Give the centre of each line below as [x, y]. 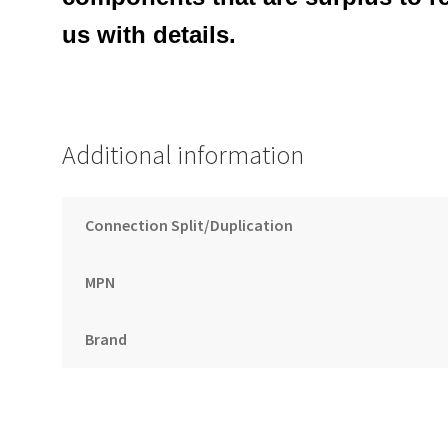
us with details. [149, 35]
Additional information [183, 155]
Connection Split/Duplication [188, 224]
